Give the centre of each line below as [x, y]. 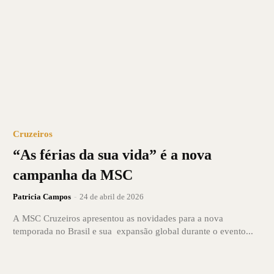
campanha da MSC [72, 175]
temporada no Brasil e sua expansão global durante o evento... [133, 231]
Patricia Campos [42, 196]
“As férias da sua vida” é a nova [112, 154]
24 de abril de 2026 [111, 196]
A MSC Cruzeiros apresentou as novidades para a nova [118, 218]
